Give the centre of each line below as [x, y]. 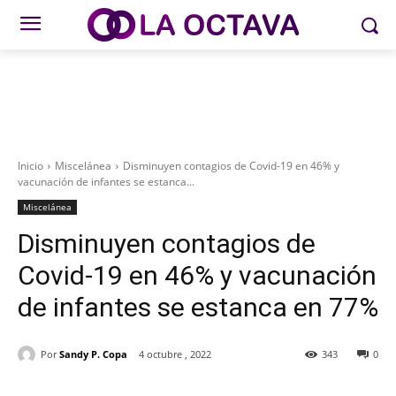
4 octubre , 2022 [175, 354]
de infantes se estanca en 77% [198, 307]
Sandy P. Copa [93, 354]
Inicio [30, 166]
